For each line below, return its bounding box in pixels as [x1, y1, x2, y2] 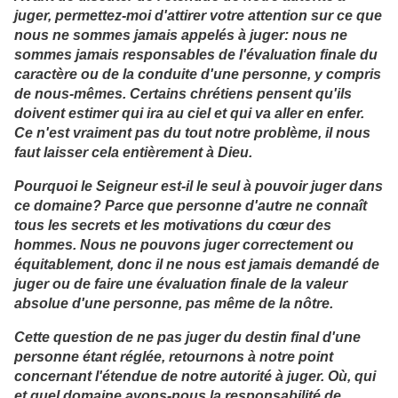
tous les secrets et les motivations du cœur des [14, 217, 331, 234]
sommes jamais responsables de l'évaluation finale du [14, 45, 378, 62]
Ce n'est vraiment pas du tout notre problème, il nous [14, 123, 370, 140]
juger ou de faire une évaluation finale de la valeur [14, 275, 347, 292]
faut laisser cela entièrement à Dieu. [14, 143, 252, 160]
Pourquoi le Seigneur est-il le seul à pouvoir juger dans [14, 178, 383, 195]
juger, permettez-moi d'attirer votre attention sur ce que [14, 6, 382, 23]
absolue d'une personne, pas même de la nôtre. [14, 295, 333, 312]
